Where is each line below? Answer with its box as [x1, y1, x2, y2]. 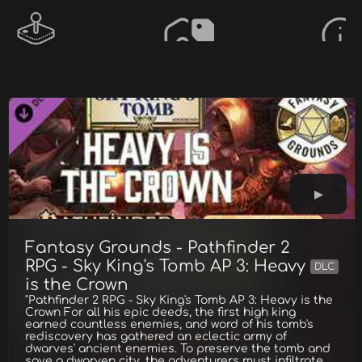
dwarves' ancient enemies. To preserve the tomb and [25, 343, 330, 355]
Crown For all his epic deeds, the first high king [25, 306, 296, 318]
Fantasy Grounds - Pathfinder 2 [25, 238, 290, 257]
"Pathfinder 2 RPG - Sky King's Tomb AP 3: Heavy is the [25, 294, 333, 306]
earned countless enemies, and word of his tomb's [25, 318, 314, 330]
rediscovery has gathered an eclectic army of [25, 330, 287, 343]
